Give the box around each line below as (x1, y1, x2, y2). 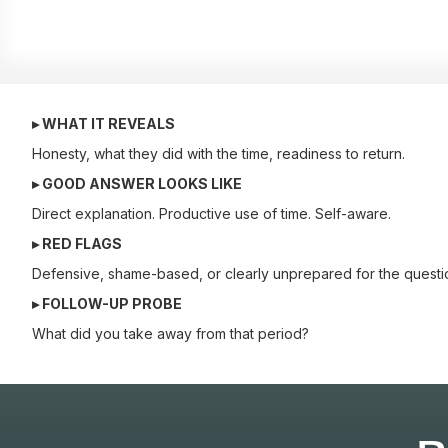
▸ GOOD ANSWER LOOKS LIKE (32, 175, 242, 192)
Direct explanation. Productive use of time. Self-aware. (32, 205, 391, 222)
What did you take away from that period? (32, 325, 309, 342)
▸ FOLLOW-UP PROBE (32, 295, 182, 312)
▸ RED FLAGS (32, 235, 122, 252)
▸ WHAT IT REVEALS (32, 115, 175, 132)
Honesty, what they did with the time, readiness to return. (32, 145, 405, 162)
